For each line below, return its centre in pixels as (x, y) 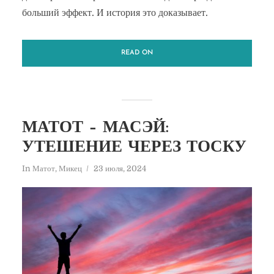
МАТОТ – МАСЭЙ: (95, 128)
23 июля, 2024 (120, 168)
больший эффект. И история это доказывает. (115, 13)
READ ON (137, 53)
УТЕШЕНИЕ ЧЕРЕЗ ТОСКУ (134, 147)
